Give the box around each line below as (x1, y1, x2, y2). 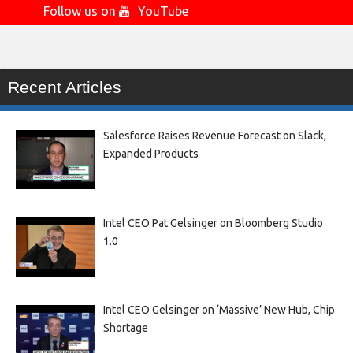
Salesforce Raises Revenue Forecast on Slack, (102, 129, 326, 142)
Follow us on (43, 4, 119, 18)
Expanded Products (102, 147, 199, 160)
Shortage (102, 321, 148, 335)
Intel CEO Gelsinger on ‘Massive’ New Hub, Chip (102, 303, 335, 317)
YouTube (138, 4, 188, 18)
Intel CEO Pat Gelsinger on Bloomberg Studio (102, 216, 323, 229)
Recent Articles (8, 78, 121, 96)
